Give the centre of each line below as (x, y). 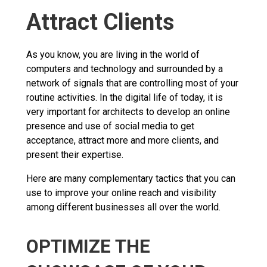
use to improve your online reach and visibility (121, 193)
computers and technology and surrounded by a (125, 69)
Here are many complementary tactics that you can (131, 178)
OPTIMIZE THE (88, 246)
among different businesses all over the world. (123, 207)
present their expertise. (76, 154)
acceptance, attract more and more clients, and (122, 140)
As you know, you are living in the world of (113, 54)
